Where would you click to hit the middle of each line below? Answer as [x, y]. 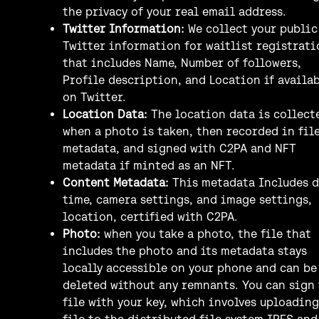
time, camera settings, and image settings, [187, 199]
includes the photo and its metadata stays [185, 250]
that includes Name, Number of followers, [182, 62]
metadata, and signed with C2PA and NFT [179, 148]
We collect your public [251, 28]
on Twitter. [94, 96]
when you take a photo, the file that [206, 233]
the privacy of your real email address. [174, 11]
